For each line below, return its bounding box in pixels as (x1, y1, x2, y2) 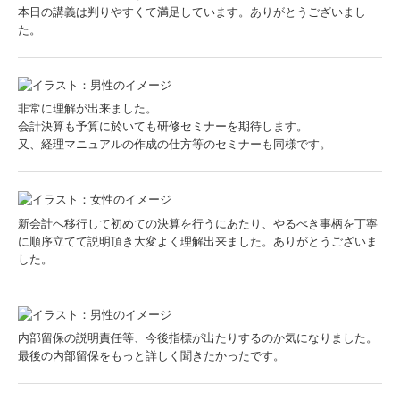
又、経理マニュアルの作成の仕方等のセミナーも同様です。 (18, 137, 331, 152)
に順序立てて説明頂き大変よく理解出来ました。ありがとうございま (18, 234, 378, 248)
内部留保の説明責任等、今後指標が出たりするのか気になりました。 (18, 331, 378, 346)
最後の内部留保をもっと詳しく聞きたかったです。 (18, 349, 285, 363)
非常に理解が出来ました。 (18, 102, 157, 116)
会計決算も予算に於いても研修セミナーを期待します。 (18, 120, 308, 134)
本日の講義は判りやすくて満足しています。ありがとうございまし (18, 4, 366, 19)
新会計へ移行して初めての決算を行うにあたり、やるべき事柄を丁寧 (18, 216, 378, 230)
